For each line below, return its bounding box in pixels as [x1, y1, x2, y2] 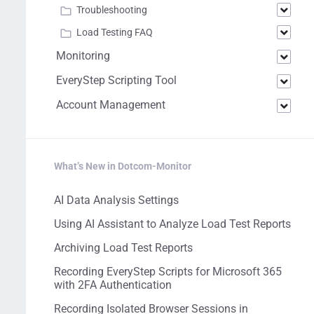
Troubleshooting [76, 4, 147, 15]
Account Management [56, 98, 165, 111]
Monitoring [56, 49, 110, 62]
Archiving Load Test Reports [54, 241, 193, 254]
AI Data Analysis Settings [54, 193, 179, 207]
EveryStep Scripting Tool [56, 74, 177, 87]
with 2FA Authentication [54, 278, 172, 292]
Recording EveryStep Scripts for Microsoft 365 [54, 265, 282, 278]
